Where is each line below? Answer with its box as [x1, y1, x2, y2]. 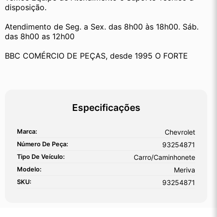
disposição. [5, 2, 46, 13]
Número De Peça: [17, 140, 68, 148]
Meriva [174, 166, 195, 174]
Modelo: [17, 166, 42, 173]
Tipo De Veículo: [17, 153, 65, 161]
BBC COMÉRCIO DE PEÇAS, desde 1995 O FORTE [5, 51, 188, 61]
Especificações [72, 102, 140, 114]
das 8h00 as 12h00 [5, 31, 75, 42]
